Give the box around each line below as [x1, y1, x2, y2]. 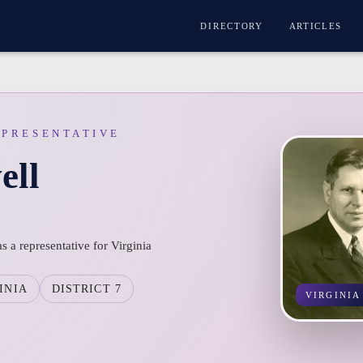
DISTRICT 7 [51, 283, 122, 295]
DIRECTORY [200, 21, 263, 31]
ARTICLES [288, 21, 343, 31]
